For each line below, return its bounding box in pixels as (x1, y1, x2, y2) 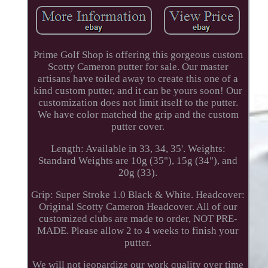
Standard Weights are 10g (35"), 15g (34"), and (38, 154, 238, 166)
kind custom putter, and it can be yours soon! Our (33, 84, 243, 96)
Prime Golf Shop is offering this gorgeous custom (33, 48, 243, 60)
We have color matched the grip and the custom (37, 108, 239, 120)
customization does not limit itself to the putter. (38, 96, 238, 108)
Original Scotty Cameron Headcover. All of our (38, 200, 237, 212)
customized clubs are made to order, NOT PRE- (38, 212, 237, 224)
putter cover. (111, 120, 165, 132)
